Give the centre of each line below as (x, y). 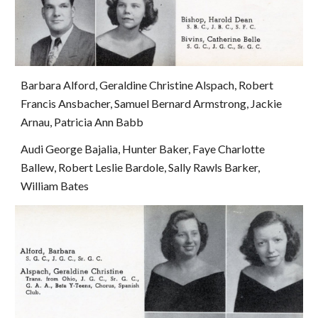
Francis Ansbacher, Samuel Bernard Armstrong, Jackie (152, 103)
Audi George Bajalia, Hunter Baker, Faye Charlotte (143, 148)
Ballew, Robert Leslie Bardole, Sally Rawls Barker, (141, 167)
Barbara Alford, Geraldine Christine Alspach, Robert (147, 84)
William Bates (55, 185)
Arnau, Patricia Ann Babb (82, 121)
